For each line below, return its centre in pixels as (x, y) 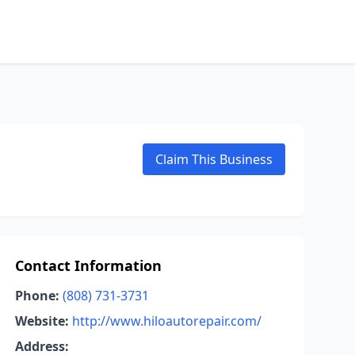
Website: (42, 321)
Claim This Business (214, 159)
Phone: (37, 296)
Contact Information (88, 265)
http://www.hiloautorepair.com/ (166, 321)
